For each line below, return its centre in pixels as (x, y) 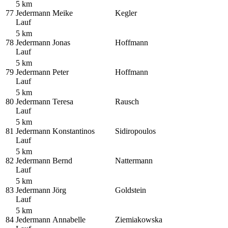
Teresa (63, 102)
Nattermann (134, 161)
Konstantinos (74, 131)
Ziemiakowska (139, 220)
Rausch (127, 102)
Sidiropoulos (135, 131)
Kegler (126, 13)
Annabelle (69, 220)
